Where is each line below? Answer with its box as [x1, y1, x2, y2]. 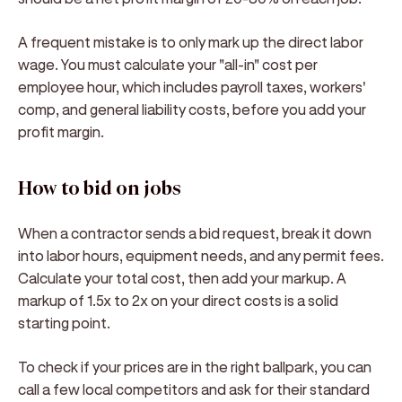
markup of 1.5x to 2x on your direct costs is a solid [18, 292, 338, 309]
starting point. [18, 314, 110, 331]
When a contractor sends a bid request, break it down [18, 224, 371, 241]
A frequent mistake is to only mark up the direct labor [18, 33, 363, 50]
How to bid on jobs [18, 177, 181, 201]
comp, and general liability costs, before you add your [18, 100, 366, 118]
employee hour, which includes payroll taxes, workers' [18, 78, 365, 95]
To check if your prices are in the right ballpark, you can [18, 358, 371, 375]
